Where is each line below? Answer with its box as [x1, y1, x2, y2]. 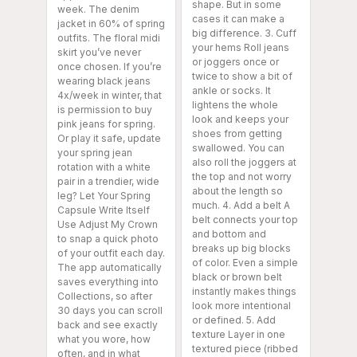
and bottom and [192, 228, 266, 241]
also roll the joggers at [192, 156, 296, 169]
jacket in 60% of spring [57, 18, 165, 30]
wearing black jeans [57, 75, 151, 88]
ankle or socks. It [192, 84, 271, 97]
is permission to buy [57, 104, 152, 116]
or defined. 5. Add [192, 314, 276, 327]
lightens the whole [192, 99, 278, 112]
